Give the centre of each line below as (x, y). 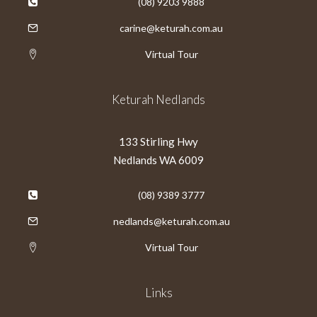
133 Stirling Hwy (158, 142)
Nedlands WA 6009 (158, 160)
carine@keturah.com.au (171, 28)
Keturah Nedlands (158, 99)
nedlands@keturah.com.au (171, 221)
